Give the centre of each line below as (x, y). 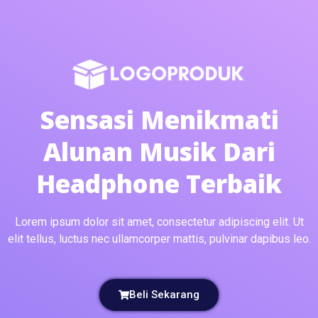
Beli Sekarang (164, 295)
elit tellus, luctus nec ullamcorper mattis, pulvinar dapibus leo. (159, 239)
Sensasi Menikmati (159, 120)
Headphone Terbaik (159, 184)
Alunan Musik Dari (159, 152)
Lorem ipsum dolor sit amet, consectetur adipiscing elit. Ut (159, 222)
